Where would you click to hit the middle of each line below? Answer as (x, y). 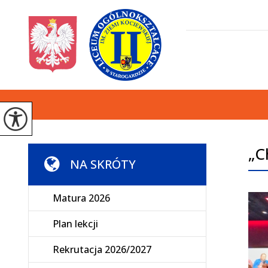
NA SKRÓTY (103, 164)
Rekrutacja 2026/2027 (102, 249)
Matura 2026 (81, 198)
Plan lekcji (75, 224)
